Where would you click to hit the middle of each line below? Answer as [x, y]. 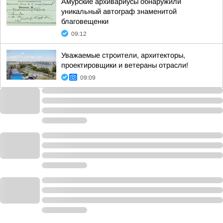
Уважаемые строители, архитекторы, [123, 55]
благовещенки [85, 21]
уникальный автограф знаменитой [119, 11]
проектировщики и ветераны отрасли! [125, 65]
